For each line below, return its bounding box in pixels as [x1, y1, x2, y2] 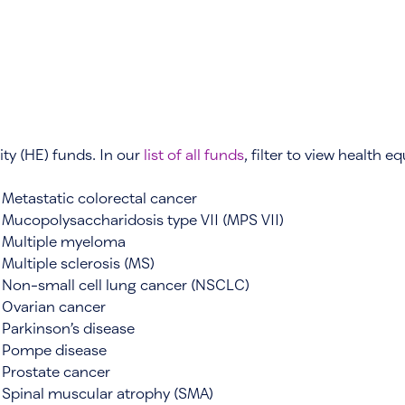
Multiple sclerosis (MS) [2, 253, 155, 271]
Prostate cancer [2, 362, 110, 380]
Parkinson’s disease [2, 318, 135, 336]
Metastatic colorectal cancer [2, 188, 197, 206]
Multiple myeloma [2, 231, 126, 250]
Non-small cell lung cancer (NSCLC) [2, 275, 250, 293]
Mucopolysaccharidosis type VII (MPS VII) [2, 210, 284, 228]
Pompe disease [2, 340, 107, 358]
